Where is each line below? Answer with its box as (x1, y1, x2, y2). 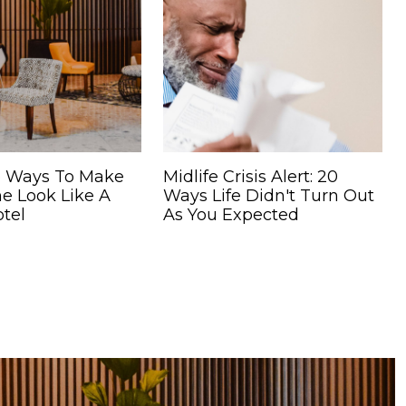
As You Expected (163, 204, 299, 225)
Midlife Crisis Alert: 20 (163, 166, 338, 187)
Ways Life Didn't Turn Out (163, 185, 374, 206)
